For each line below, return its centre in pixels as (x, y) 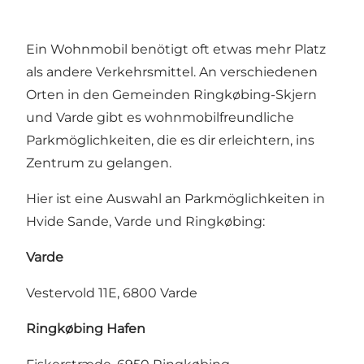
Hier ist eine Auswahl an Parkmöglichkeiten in (175, 199)
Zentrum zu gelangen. (99, 163)
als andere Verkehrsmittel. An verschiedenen (172, 72)
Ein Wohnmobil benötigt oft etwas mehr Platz (176, 50)
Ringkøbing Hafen (86, 329)
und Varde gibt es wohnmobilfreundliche (160, 118)
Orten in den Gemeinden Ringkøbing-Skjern (171, 95)
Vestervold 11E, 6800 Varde (112, 293)
